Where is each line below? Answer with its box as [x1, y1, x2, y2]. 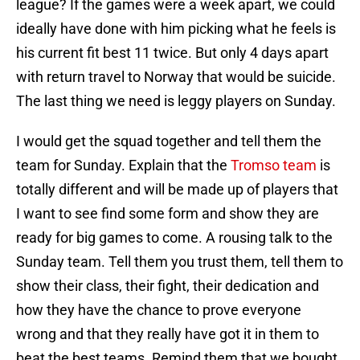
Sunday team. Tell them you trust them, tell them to [16, 253, 343, 271]
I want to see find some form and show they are [16, 205, 319, 223]
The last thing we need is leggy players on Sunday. [16, 92, 336, 110]
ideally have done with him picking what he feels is [16, 20, 336, 38]
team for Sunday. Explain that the [16, 157, 231, 174]
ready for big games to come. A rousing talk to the [16, 229, 333, 247]
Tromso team [231, 157, 317, 174]
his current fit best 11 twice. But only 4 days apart [16, 44, 329, 62]
